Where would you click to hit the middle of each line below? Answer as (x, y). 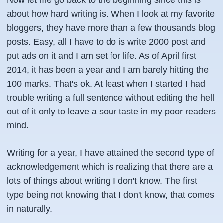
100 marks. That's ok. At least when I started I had (106, 84)
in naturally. (30, 209)
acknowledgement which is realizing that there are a (110, 167)
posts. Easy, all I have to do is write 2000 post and (106, 42)
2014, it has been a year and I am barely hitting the (108, 70)
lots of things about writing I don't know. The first (102, 181)
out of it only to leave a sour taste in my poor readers (111, 111)
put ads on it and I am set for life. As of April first (102, 56)
